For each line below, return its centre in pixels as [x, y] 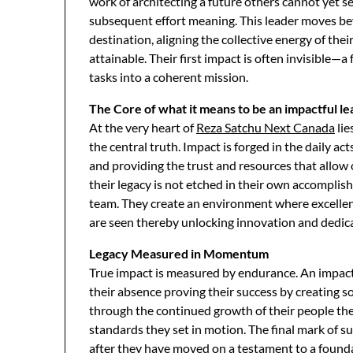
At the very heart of [143, 127]
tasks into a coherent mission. [169, 77]
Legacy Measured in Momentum [179, 253]
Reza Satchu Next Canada [266, 127]
